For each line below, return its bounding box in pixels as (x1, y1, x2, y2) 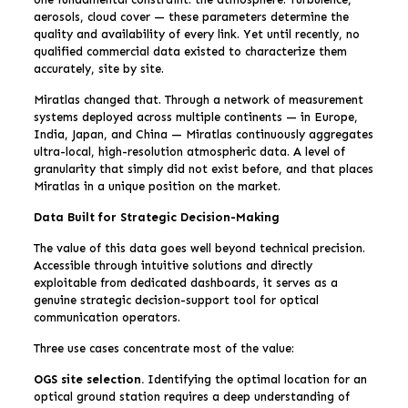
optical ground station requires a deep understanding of (33, 389, 350, 403)
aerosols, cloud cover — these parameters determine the (33, 9, 349, 24)
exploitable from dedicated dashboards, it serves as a (33, 275, 338, 290)
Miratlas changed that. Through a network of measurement (33, 92, 363, 107)
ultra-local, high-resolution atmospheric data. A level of (33, 144, 345, 158)
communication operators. (33, 310, 180, 324)
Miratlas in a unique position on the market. (33, 178, 280, 193)
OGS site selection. (33, 372, 144, 386)
